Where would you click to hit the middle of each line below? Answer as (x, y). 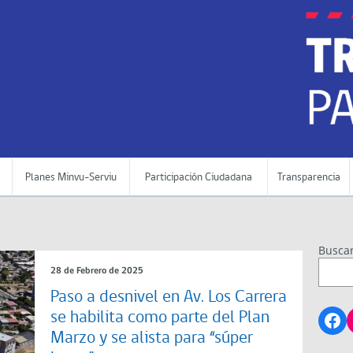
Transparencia (308, 178)
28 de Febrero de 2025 (97, 271)
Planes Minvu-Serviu (71, 178)
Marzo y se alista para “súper (152, 339)
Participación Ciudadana (199, 178)
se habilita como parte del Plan (160, 318)
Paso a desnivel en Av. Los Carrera (169, 298)
